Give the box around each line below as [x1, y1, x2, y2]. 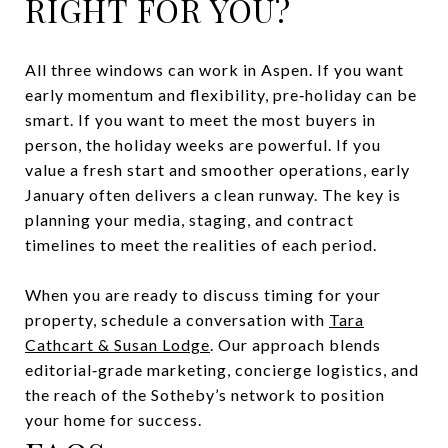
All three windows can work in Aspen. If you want [25, 59, 404, 79]
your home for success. [25, 409, 202, 429]
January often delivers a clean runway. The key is [25, 184, 401, 204]
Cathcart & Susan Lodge [25, 334, 210, 354]
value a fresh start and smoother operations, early [25, 159, 410, 179]
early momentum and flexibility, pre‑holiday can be [25, 84, 417, 104]
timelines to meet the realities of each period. [25, 234, 377, 254]
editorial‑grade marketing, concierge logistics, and [25, 359, 419, 379]
